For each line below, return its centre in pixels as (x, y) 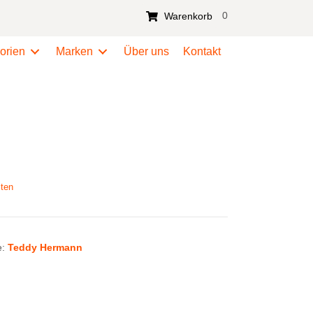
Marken (75, 51)
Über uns (147, 51)
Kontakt (202, 51)
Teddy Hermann (45, 247)
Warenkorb (188, 16)
